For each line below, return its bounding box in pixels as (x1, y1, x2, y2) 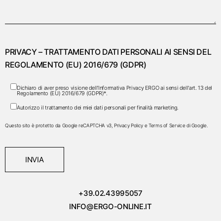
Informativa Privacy (98, 84, 144, 91)
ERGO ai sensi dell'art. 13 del (144, 84, 213, 91)
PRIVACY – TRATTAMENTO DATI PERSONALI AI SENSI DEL (5, 47, 212, 57)
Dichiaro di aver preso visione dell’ (17, 84, 99, 91)
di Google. (185, 122, 208, 128)
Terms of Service (148, 122, 185, 128)
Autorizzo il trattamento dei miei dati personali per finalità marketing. (17, 104, 179, 111)
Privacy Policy (114, 122, 144, 128)
